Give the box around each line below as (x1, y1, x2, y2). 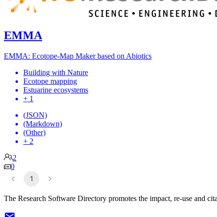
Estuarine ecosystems (23, 85, 88, 94)
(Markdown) (23, 119, 62, 128)
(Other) (23, 128, 46, 137)
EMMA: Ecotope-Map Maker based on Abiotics (4, 51, 152, 60)
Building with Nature (23, 68, 88, 77)
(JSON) (23, 110, 47, 119)
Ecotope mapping (23, 77, 77, 85)
